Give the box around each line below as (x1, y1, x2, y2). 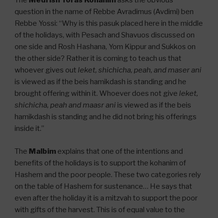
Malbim (29, 146, 56, 156)
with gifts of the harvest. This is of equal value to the (15, 205, 185, 214)
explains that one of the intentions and (56, 146, 183, 156)
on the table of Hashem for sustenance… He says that (15, 182, 192, 191)
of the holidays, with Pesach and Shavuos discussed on (15, 31, 195, 40)
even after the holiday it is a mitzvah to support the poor (15, 193, 198, 202)
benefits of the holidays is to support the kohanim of (15, 158, 186, 167)
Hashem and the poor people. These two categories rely (15, 170, 201, 179)
